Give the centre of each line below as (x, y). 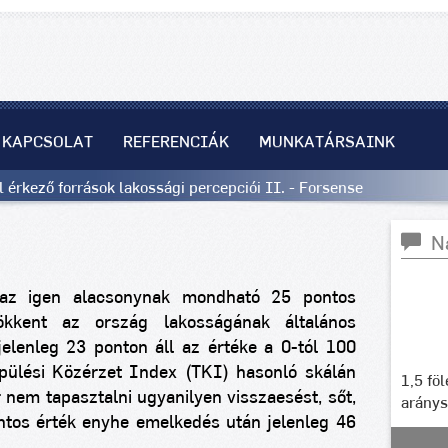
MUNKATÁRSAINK (327, 142)
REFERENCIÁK (176, 142)
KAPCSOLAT (47, 142)
